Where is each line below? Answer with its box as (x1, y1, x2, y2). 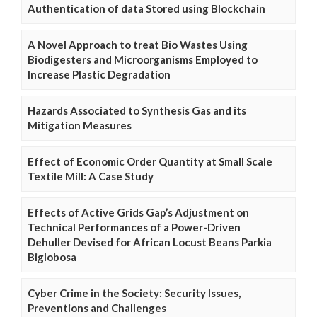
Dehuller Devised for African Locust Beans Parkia (28, 236, 272, 248)
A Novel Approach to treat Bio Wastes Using (28, 38, 248, 51)
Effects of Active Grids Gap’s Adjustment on (28, 206, 249, 219)
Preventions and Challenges (28, 301, 166, 314)
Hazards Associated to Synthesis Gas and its (28, 104, 246, 117)
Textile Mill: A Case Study (28, 170, 154, 183)
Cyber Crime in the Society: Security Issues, (28, 287, 241, 299)
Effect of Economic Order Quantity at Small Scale (28, 155, 272, 168)
